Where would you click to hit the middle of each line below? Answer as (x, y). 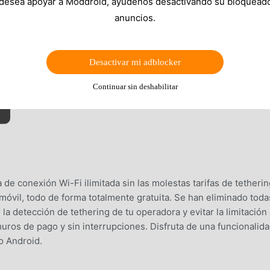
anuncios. (135, 17)
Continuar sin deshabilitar (135, 86)
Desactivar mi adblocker (135, 62)
